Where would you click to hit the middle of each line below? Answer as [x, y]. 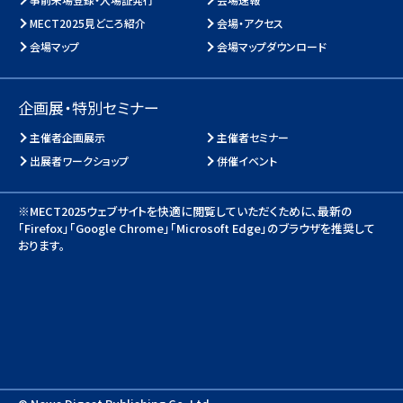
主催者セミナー [253, 137]
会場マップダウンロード [272, 46]
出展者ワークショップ [79, 160]
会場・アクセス [251, 22]
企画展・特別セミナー [89, 107]
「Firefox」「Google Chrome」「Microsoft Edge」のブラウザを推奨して [197, 228]
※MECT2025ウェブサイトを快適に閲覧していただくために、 [168, 210]
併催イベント [247, 160]
